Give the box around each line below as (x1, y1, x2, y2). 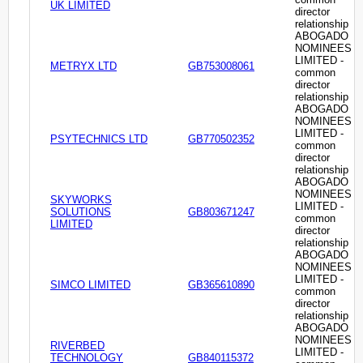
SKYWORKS (50, 194, 112, 207)
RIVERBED (50, 340, 105, 352)
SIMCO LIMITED (50, 279, 130, 292)
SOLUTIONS (50, 206, 111, 219)
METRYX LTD (50, 60, 117, 73)
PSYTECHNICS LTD (50, 133, 147, 146)
